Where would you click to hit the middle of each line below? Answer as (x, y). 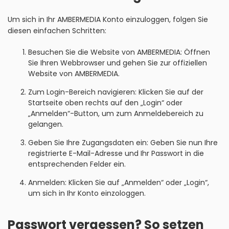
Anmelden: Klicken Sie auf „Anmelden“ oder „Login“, (119, 182)
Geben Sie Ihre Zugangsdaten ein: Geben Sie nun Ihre (123, 143)
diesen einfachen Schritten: (57, 31)
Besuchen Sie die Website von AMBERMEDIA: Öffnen (119, 52)
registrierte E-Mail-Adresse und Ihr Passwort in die (116, 153)
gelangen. (46, 124)
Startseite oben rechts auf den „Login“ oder (105, 103)
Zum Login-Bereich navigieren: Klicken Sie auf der (116, 92)
